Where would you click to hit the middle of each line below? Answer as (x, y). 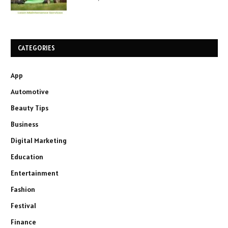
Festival (23, 206)
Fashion (23, 190)
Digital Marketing (39, 141)
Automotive (30, 92)
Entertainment (35, 173)
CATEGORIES (37, 48)
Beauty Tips (30, 108)
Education (27, 157)
